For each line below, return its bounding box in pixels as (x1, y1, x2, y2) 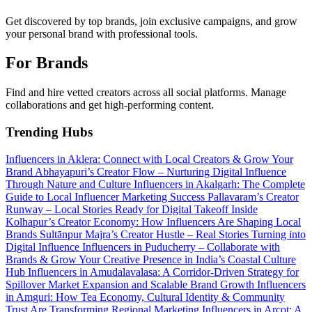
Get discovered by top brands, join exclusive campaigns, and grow (6, 15, 297, 27)
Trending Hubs (6, 125, 93, 140)
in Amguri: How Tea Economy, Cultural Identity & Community (6, 290, 285, 303)
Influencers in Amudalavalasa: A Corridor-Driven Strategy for (28, 265, 299, 278)
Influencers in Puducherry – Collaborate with (82, 240, 280, 253)
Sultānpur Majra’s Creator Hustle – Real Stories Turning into (40, 228, 306, 240)
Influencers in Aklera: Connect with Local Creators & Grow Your (6, 153, 293, 165)
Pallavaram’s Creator (208, 190, 299, 203)
